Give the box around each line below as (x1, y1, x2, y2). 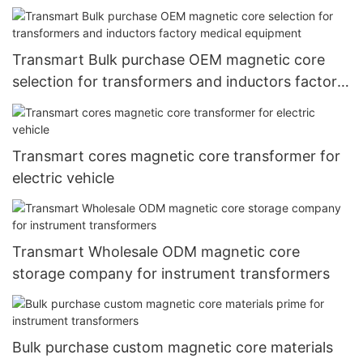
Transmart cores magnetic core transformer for (12, 147, 340, 164)
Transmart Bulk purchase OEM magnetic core (12, 51, 325, 69)
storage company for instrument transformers (12, 264, 330, 282)
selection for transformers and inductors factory (12, 73, 345, 91)
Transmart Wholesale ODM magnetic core (12, 242, 300, 260)
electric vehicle (12, 169, 114, 186)
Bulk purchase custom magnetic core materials (12, 339, 333, 357)
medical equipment (12, 95, 142, 113)
